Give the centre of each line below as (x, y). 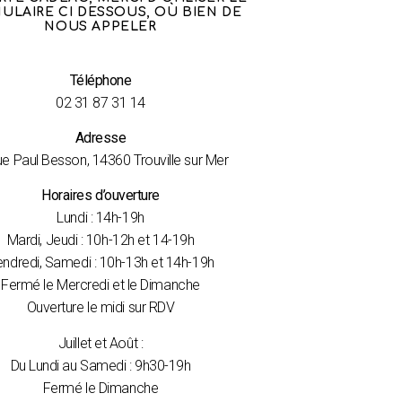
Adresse (100, 138)
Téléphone (100, 80)
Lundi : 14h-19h (100, 218)
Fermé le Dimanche (100, 388)
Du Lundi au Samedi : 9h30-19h (100, 365)
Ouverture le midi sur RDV (100, 308)
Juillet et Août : (100, 343)
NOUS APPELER (100, 27)
